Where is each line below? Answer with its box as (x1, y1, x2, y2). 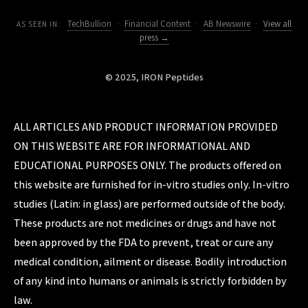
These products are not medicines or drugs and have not (14, 216, 276, 230)
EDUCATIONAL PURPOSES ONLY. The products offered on (14, 158, 281, 173)
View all (263, 18, 291, 30)
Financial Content (124, 18, 190, 30)
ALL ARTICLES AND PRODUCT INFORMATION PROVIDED (14, 120, 278, 134)
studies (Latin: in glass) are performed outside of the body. (14, 197, 285, 211)
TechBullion (67, 18, 111, 30)
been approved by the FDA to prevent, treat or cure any (14, 235, 274, 250)
